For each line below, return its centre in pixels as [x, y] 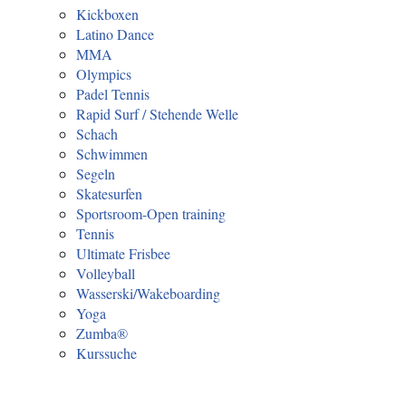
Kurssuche [106, 353]
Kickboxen [107, 14]
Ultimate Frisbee [123, 253]
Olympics [104, 74]
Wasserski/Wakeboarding [148, 293]
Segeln [96, 174]
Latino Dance [115, 34]
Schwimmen [112, 154]
